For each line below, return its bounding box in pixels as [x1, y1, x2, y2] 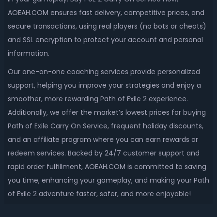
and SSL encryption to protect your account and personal [7, 35, 203, 45]
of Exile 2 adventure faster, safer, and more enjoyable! [7, 189, 191, 199]
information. [7, 48, 51, 58]
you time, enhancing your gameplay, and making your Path [7, 175, 209, 185]
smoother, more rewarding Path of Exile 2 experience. [7, 94, 188, 104]
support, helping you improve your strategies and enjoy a [7, 80, 201, 90]
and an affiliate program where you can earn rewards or [7, 135, 198, 144]
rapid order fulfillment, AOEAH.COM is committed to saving [7, 162, 206, 171]
